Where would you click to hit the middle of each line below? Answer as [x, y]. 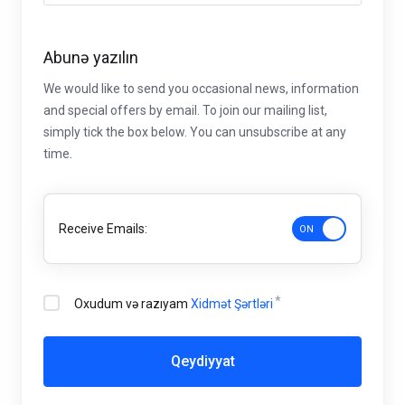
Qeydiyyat [202, 361]
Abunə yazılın [91, 57]
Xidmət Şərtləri [232, 304]
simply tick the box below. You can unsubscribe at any [195, 132]
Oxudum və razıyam [132, 304]
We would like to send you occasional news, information [201, 89]
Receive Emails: [103, 229]
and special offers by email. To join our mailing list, [185, 110]
